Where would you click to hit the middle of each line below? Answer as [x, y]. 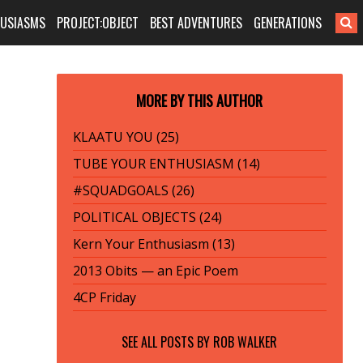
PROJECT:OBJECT [98, 23]
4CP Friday [104, 297]
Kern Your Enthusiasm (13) [154, 244]
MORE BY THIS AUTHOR [200, 100]
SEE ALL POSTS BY [168, 342]
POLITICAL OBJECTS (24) [147, 217]
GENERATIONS [288, 23]
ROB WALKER [246, 342]
